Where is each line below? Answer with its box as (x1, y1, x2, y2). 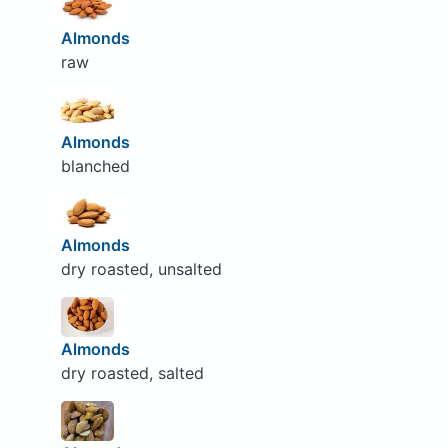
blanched (60, 155, 130, 176)
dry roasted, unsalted (60, 259, 222, 280)
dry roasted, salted (60, 363, 204, 383)
